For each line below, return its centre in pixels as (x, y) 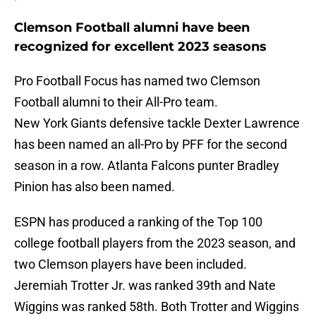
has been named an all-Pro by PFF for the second (151, 145)
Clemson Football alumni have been (132, 28)
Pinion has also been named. (95, 187)
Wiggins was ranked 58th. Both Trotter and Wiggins (157, 307)
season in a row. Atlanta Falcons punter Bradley (147, 166)
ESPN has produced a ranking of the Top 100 (138, 222)
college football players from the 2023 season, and (155, 243)
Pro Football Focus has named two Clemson (137, 81)
